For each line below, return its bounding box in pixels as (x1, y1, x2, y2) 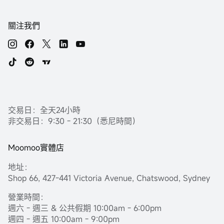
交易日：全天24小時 (8, 104, 80, 115)
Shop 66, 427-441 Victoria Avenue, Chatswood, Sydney (8, 172, 210, 183)
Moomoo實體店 (8, 141, 64, 153)
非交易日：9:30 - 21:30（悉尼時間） (8, 115, 140, 126)
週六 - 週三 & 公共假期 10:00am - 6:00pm (8, 202, 161, 213)
